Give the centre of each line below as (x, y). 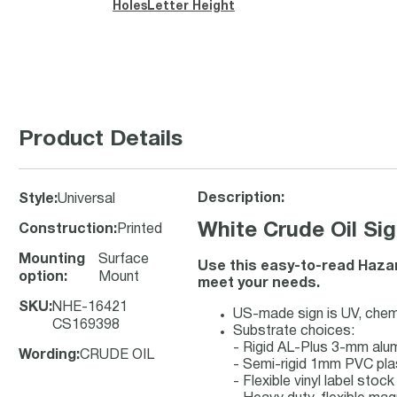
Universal (86, 199)
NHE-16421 (90, 307)
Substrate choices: (294, 331)
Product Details (101, 140)
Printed (140, 230)
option (41, 277)
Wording (47, 355)
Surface (124, 260)
